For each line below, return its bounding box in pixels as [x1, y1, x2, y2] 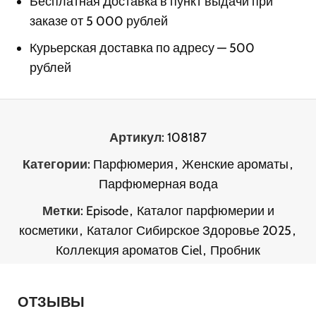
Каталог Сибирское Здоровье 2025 [87, 222, 291, 238]
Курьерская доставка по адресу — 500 [30, 39, 255, 56]
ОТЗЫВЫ [18, 293, 85, 310]
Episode [85, 202, 128, 219]
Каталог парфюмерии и [136, 202, 274, 219]
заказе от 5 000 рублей [30, 13, 169, 29]
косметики [19, 222, 78, 238]
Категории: [22, 156, 90, 172]
